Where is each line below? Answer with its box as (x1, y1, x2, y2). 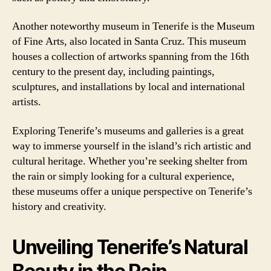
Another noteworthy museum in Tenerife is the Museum (12, 19, 255, 33)
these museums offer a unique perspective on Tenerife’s (12, 184, 252, 198)
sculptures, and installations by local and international (12, 80, 245, 94)
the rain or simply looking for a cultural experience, (12, 169, 235, 183)
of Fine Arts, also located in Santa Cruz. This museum (12, 34, 246, 48)
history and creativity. (12, 199, 106, 214)
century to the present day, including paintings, (12, 65, 215, 79)
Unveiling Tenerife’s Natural (12, 235, 248, 259)
